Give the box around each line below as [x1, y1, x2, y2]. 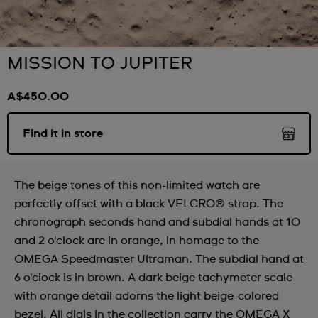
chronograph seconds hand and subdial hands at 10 [14, 216, 300, 228]
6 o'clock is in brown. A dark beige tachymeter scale [14, 272, 292, 283]
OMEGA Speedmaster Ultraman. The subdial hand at [14, 253, 304, 265]
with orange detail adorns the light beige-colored [14, 290, 279, 302]
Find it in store [23, 128, 103, 139]
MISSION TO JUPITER [7, 55, 192, 72]
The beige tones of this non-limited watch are [14, 180, 260, 191]
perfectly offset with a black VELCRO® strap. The [14, 198, 283, 209]
